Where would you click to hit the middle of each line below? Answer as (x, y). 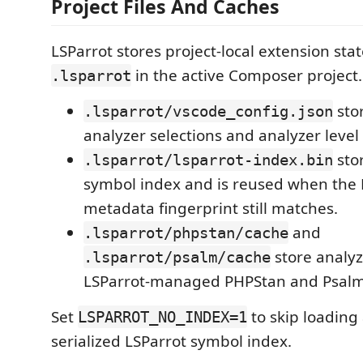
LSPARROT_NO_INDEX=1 (162, 317)
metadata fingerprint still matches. (211, 208)
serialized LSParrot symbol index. (171, 341)
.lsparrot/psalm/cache (177, 257)
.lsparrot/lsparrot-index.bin (208, 160)
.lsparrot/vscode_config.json (208, 111)
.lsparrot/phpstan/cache (186, 233)
